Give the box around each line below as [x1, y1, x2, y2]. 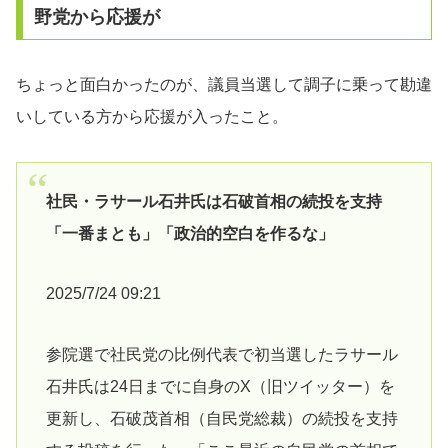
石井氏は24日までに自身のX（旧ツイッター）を [45, 378, 395, 396]
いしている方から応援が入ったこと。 [16, 108, 288, 126]
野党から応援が [33, 7, 160, 28]
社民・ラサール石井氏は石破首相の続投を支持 [45, 192, 382, 210]
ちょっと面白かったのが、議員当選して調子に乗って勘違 [16, 76, 432, 94]
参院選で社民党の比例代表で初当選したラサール [45, 346, 398, 364]
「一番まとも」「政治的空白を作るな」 [45, 224, 334, 242]
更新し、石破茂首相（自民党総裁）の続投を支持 [45, 410, 398, 428]
